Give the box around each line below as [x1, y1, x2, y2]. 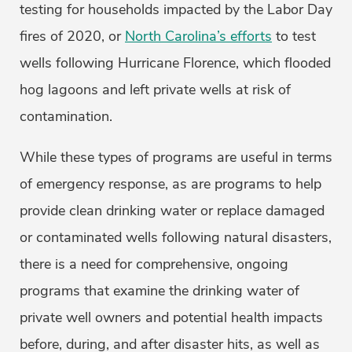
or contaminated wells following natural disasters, [20, 228, 332, 247]
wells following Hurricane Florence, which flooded [20, 53, 331, 73]
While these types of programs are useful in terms [20, 148, 332, 167]
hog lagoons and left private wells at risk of [20, 80, 291, 100]
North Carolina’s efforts [125, 27, 272, 46]
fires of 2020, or [20, 27, 125, 46]
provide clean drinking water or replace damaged [20, 201, 324, 221]
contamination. [20, 107, 112, 126]
